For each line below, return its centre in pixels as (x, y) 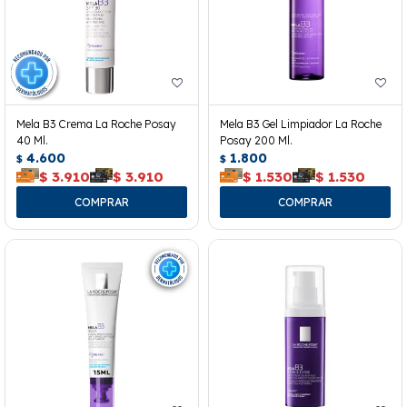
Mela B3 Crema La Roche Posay (96, 124)
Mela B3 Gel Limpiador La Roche (301, 124)
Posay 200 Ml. (256, 140)
